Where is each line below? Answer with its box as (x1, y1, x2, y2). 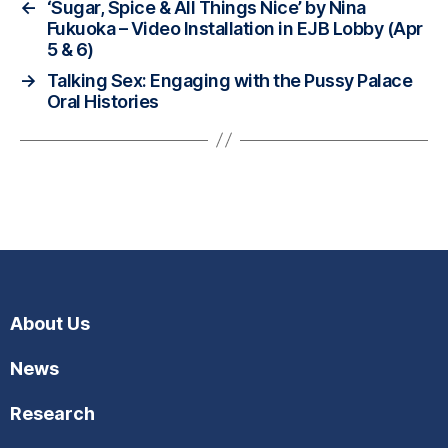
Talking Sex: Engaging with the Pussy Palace (46, 69, 413, 91)
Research (10, 402, 95, 424)
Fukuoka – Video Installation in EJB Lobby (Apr (46, 17, 423, 39)
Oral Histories (46, 90, 159, 112)
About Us (10, 312, 90, 334)
